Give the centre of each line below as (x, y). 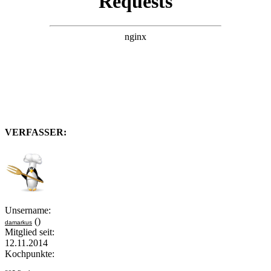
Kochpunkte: (30, 254)
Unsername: (28, 211)
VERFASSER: (36, 132)
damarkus (18, 223)
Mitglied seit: (30, 232)
